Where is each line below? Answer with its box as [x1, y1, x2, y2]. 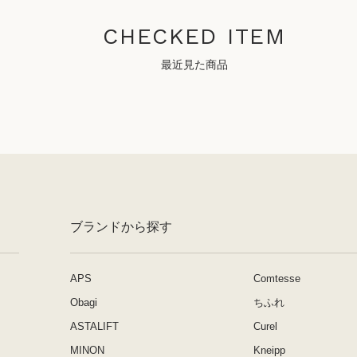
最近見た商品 [161, 58, 228, 71]
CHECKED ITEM [103, 23, 286, 49]
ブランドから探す [70, 220, 172, 233]
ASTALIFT [70, 320, 119, 332]
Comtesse [253, 273, 300, 284]
